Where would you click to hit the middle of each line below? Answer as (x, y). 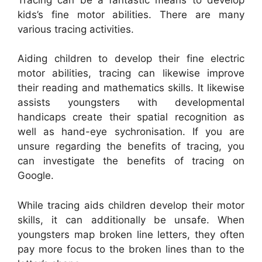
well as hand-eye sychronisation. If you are (131, 132)
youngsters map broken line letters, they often (131, 234)
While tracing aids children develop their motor (131, 205)
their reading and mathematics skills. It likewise (131, 88)
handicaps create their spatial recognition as (131, 117)
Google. (36, 176)
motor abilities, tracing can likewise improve (131, 73)
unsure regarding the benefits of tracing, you (131, 146)
